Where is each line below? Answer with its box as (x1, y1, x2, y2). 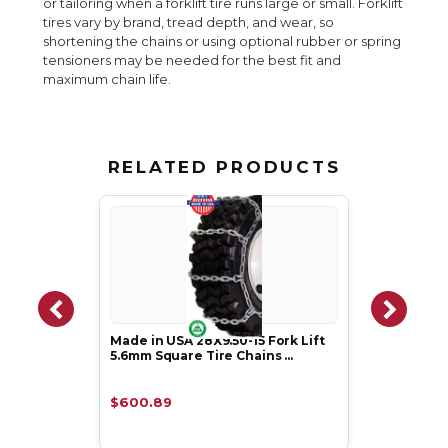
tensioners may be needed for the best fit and (43, 52, 342, 69)
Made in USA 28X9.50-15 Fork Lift (110, 333, 325, 349)
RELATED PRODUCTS (107, 157, 341, 178)
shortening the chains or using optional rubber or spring (43, 33, 402, 50)
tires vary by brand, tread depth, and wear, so (43, 14, 335, 31)
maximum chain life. (43, 71, 172, 88)
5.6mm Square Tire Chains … (110, 348, 294, 364)
